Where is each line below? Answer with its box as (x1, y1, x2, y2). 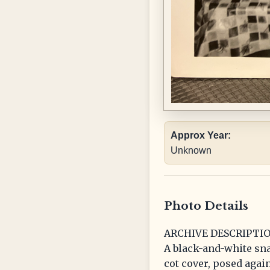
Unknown (171, 145, 212, 156)
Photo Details (164, 199, 248, 213)
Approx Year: (171, 130, 231, 141)
